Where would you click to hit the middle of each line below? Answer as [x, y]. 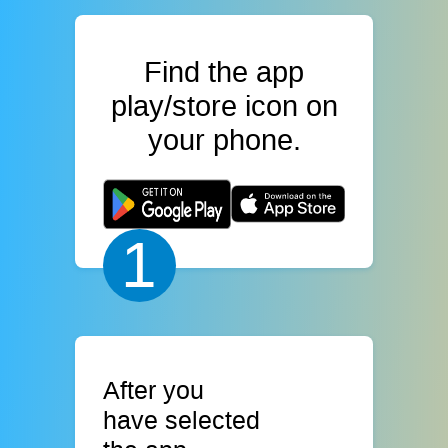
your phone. [224, 139]
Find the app [224, 71]
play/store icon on [224, 105]
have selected [182, 419]
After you [154, 389]
